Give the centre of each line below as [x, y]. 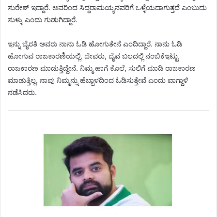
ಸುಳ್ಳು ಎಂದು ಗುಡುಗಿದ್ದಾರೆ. [43, 20]
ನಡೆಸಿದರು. [22, 93]
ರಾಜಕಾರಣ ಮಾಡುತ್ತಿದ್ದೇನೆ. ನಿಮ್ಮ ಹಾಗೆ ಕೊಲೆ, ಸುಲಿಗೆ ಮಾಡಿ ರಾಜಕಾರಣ [102, 68]
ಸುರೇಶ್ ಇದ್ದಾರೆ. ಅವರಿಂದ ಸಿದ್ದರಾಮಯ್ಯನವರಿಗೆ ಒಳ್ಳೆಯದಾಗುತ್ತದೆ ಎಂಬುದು [107, 8]
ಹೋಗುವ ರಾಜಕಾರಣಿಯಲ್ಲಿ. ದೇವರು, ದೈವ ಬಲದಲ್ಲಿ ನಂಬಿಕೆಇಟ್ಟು [93, 56]
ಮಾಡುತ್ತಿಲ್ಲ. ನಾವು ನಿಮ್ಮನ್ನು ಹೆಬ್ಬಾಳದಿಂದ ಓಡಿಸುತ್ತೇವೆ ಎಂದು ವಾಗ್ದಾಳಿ [98, 80]
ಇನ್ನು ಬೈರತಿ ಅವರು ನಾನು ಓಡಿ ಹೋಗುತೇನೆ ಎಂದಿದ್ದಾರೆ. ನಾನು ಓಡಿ [95, 44]
